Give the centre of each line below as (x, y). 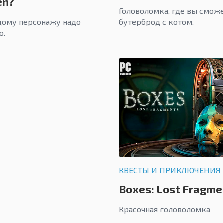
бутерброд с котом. (156, 22)
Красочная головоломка (166, 209)
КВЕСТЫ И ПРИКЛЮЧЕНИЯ (170, 170)
